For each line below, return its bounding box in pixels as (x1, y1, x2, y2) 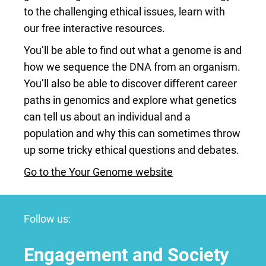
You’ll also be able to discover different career (24, 77, 237, 90)
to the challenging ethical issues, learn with (24, 5, 226, 18)
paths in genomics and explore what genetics (24, 94, 237, 107)
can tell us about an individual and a (24, 110, 191, 123)
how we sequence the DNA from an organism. (24, 61, 241, 74)
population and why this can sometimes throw (24, 127, 241, 140)
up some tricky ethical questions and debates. (24, 144, 240, 157)
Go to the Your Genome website (24, 166, 173, 179)
